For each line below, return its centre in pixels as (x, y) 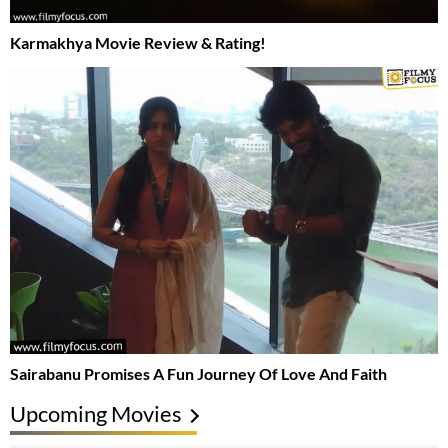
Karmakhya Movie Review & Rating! (138, 43)
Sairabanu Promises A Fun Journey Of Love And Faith (198, 373)
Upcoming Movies (96, 413)
